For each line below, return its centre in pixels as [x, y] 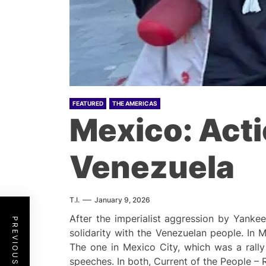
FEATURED [88, 104]
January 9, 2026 [122, 200]
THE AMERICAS [135, 104]
